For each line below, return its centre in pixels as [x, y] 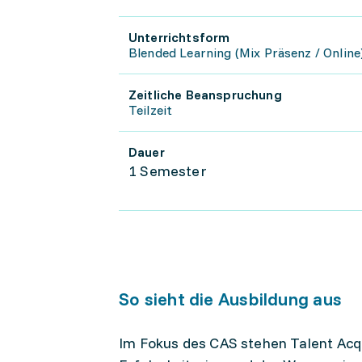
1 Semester [168, 171]
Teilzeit [151, 110]
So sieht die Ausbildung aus [230, 299]
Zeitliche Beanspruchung [205, 95]
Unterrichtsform [179, 37]
